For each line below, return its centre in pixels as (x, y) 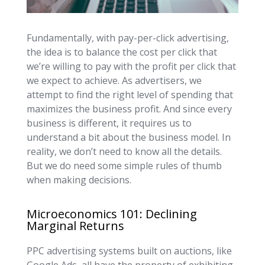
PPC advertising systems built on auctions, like (129, 251)
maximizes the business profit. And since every (129, 109)
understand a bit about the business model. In (128, 137)
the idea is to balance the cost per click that (122, 52)
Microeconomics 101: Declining (112, 214)
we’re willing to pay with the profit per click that (131, 66)
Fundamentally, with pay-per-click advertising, (127, 38)
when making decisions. (79, 180)
